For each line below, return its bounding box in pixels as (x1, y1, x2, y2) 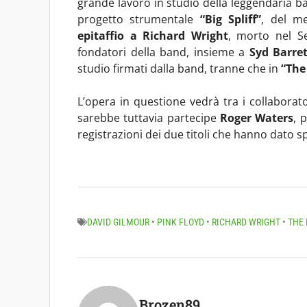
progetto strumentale (77, 11, 200, 27)
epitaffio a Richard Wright (77, 27, 228, 43)
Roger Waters (219, 110, 294, 125)
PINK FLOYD (157, 216, 204, 228)
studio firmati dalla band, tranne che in (77, 60, 281, 76)
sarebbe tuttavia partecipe (77, 110, 220, 125)
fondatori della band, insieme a (77, 44, 249, 60)
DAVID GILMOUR (87, 216, 149, 228)
